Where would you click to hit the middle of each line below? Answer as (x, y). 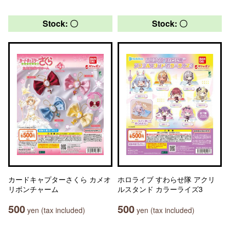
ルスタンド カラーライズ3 (160, 189)
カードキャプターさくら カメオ (60, 179)
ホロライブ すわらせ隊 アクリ (166, 179)
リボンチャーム (33, 189)
